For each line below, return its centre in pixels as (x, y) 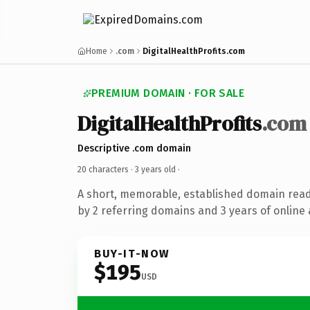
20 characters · (106, 169)
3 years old (155, 169)
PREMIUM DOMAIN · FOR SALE (168, 93)
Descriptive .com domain (134, 148)
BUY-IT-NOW (132, 253)
